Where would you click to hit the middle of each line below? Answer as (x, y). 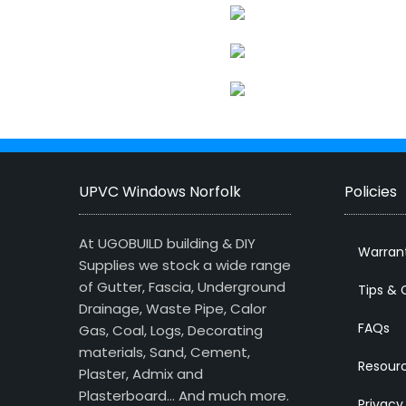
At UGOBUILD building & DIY (167, 244)
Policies (370, 192)
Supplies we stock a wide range (185, 266)
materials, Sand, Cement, (164, 353)
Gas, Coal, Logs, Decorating (171, 331)
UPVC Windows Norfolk (160, 192)
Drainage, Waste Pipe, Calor (173, 309)
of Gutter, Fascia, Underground (182, 287)
